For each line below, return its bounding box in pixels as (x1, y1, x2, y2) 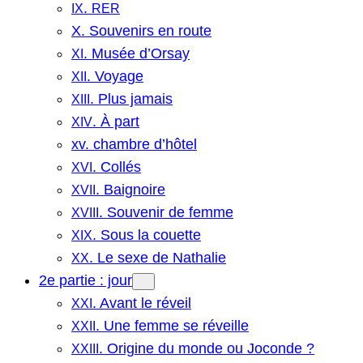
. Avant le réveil (92, 294, 191, 311)
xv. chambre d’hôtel (71, 135, 197, 152)
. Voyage (87, 67, 143, 84)
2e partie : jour (39, 271, 132, 288)
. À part (92, 113, 139, 130)
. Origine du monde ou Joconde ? (99, 340, 314, 357)
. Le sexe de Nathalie (89, 249, 226, 266)
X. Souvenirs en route (71, 22, 211, 39)
